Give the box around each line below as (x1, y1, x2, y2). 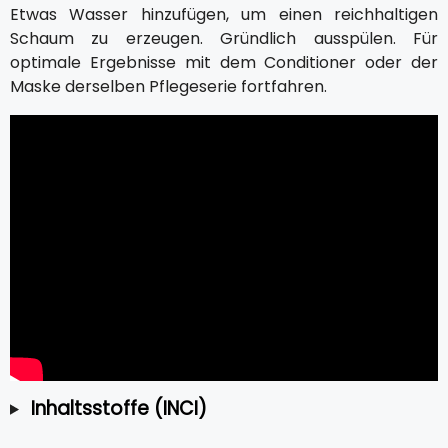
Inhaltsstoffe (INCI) (30, 394, 207, 422)
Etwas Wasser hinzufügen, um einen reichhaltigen (10, 3, 438, 27)
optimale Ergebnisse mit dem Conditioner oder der (10, 51, 438, 75)
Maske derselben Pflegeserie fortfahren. (10, 75, 327, 99)
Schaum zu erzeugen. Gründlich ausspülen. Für (10, 27, 438, 51)
